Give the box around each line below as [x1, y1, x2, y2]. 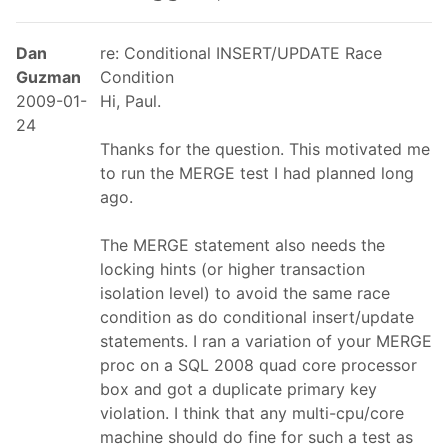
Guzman [16, 66, 81, 87]
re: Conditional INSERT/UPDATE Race [100, 42, 382, 63]
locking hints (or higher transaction [100, 258, 365, 279]
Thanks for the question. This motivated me [100, 138, 430, 159]
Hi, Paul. [100, 90, 161, 111]
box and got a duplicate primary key [100, 378, 377, 399]
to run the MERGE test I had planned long [100, 162, 414, 183]
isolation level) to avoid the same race [100, 282, 390, 303]
